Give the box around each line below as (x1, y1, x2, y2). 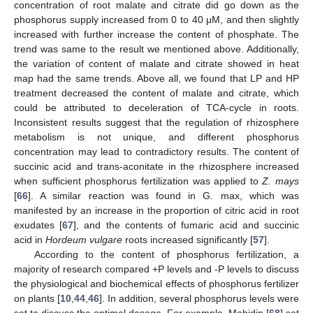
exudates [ (14, 219, 63, 231)
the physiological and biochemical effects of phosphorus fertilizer (14, 278, 299, 290)
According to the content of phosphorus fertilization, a (34, 249, 299, 261)
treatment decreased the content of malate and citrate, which (14, 87, 299, 99)
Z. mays (262, 175, 299, 187)
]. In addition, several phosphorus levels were (99, 293, 299, 305)
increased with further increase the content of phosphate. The (14, 29, 299, 41)
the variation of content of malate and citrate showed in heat (14, 58, 299, 70)
